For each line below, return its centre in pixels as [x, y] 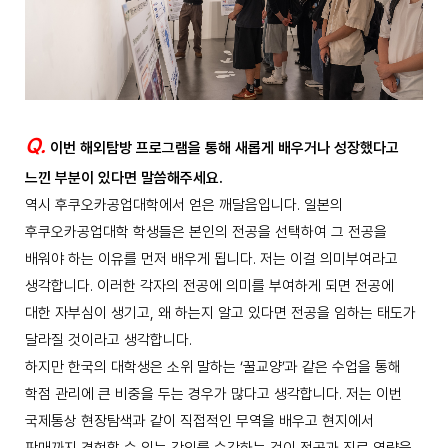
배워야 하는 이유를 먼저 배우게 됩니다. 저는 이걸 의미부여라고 [211, 258]
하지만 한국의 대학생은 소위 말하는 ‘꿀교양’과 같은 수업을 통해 [213, 366]
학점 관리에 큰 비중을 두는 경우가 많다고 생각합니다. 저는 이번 [213, 393]
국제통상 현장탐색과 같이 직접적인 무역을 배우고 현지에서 [199, 420]
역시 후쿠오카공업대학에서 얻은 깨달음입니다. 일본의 [184, 204]
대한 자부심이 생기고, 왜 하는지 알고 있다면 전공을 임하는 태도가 [220, 312]
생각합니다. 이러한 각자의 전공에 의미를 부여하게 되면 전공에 [209, 285]
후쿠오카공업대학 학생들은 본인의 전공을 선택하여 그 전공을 [206, 231]
